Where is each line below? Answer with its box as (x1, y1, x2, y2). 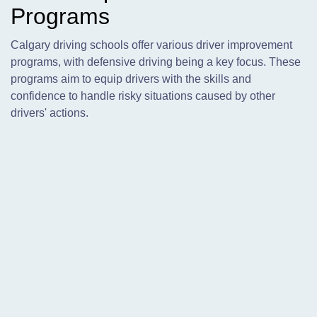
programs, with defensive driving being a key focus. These (11, 56, 301, 68)
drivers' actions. (11, 107, 88, 119)
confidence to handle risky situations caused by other (11, 90, 275, 102)
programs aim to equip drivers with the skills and (11, 73, 251, 85)
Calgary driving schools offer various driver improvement (11, 39, 292, 51)
